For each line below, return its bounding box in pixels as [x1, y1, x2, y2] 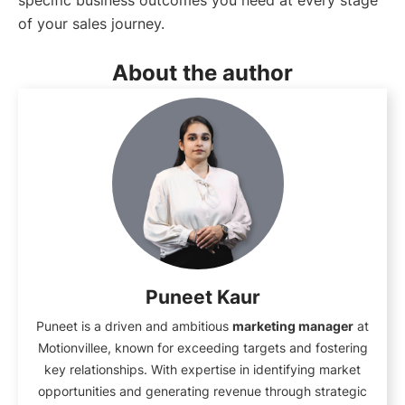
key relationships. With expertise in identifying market [44, 362, 361, 378]
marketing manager [232, 318, 353, 334]
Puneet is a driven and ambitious [36, 318, 232, 334]
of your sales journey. [18, 14, 165, 33]
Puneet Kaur [145, 286, 260, 309]
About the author [112, 60, 293, 87]
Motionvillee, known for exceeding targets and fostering [37, 340, 368, 356]
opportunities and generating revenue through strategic [38, 383, 367, 400]
